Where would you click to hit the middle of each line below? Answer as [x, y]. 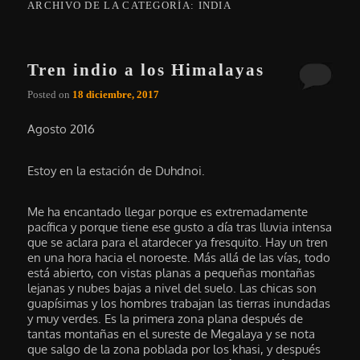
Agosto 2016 [61, 129]
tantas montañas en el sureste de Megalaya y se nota [172, 334]
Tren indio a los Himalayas [146, 70]
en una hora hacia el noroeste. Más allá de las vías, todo [179, 258]
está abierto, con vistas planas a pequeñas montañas [172, 273]
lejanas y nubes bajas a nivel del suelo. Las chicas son [172, 288]
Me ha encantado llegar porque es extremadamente [168, 212]
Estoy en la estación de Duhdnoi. [117, 170]
